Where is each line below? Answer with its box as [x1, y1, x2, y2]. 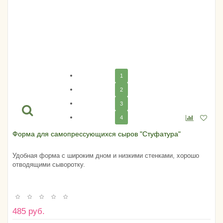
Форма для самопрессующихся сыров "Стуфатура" [12, 130, 181, 138]
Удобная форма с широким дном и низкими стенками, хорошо [12, 152, 199, 160]
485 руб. [12, 207, 45, 217]
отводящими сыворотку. [12, 161, 85, 169]
